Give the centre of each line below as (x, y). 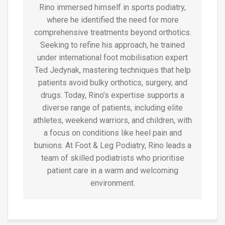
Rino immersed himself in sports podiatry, (113, 7)
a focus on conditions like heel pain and (113, 133)
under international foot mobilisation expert (113, 58)
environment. (113, 183)
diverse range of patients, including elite (113, 108)
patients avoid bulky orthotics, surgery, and (113, 83)
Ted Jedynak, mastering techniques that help (113, 70)
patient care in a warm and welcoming (113, 171)
